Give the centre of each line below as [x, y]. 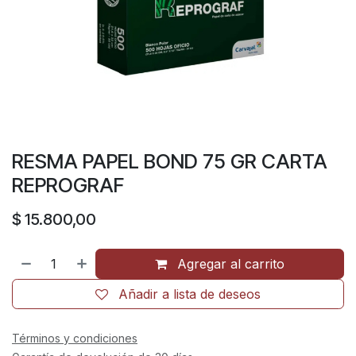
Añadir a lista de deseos [190, 294]
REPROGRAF [68, 185]
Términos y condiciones [75, 338]
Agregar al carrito [229, 264]
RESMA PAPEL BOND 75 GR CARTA [170, 161]
